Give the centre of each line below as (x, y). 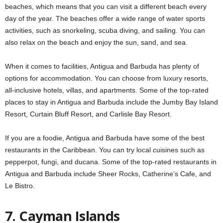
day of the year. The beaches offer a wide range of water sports (105, 18)
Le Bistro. (20, 185)
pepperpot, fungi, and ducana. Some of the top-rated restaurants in (111, 162)
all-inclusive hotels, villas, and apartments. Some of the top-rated (107, 90)
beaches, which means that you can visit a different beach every (106, 6)
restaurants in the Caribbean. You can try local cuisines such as (105, 150)
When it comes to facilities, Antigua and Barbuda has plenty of (102, 66)
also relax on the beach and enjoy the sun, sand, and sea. (96, 42)
